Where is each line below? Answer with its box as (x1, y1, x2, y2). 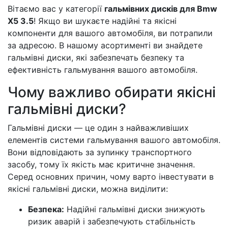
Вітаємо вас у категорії (8, 4, 104, 14)
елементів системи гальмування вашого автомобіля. (8, 135, 220, 145)
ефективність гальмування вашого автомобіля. (8, 65, 197, 75)
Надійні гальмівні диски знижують (64, 204, 205, 214)
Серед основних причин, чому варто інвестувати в (8, 172, 214, 182)
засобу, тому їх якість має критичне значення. (8, 159, 195, 169)
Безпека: (28, 204, 64, 214)
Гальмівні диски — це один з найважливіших (8, 123, 189, 133)
